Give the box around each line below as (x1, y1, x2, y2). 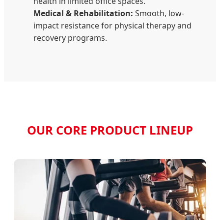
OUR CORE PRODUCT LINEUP (27, 122, 193, 138)
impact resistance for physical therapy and (33, 20, 192, 31)
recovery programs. (33, 32, 107, 44)
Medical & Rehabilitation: (33, 8, 133, 19)
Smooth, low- (133, 8, 184, 19)
